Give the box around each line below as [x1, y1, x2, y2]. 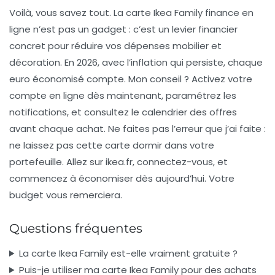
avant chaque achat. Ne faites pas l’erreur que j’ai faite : [9, 122, 266, 135]
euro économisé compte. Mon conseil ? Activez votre [9, 72, 252, 85]
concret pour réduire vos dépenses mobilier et [9, 39, 222, 52]
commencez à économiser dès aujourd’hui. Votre [9, 171, 234, 185]
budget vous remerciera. [9, 188, 122, 201]
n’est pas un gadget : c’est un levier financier [31, 22, 238, 36]
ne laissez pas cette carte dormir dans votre [9, 138, 214, 152]
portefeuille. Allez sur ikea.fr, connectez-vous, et [9, 155, 228, 168]
